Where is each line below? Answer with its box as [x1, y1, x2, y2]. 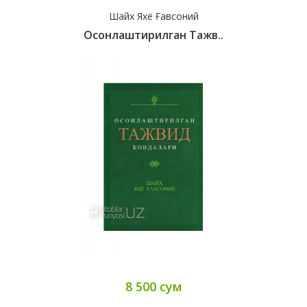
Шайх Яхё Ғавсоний [108, 10, 199, 23]
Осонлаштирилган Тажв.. [84, 27, 223, 43]
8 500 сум [125, 278, 182, 295]
